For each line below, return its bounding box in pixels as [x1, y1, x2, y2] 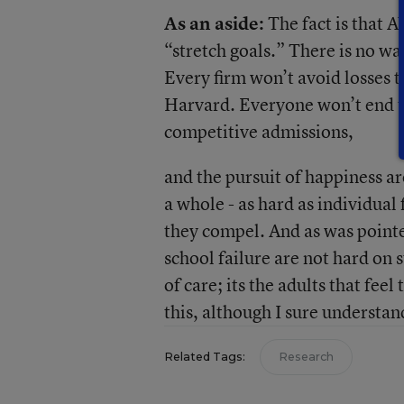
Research [278, 350, 334, 363]
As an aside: [163, 11, 268, 35]
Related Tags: [163, 350, 245, 363]
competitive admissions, [163, 119, 353, 143]
